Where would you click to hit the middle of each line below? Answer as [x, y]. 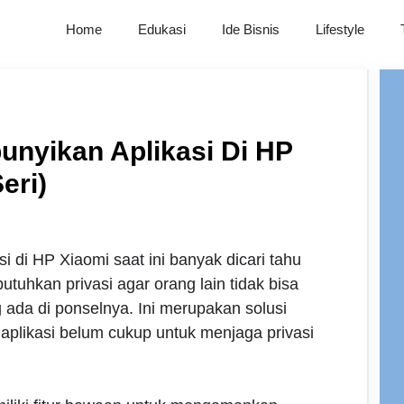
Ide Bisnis [250, 29]
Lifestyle [340, 29]
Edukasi [161, 29]
